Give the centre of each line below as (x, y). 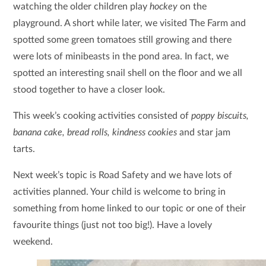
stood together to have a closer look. (89, 90)
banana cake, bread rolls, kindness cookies (95, 132)
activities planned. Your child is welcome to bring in (120, 192)
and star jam (204, 132)
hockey (165, 7)
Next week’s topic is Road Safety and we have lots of (123, 175)
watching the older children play (82, 7)
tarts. (26, 149)
